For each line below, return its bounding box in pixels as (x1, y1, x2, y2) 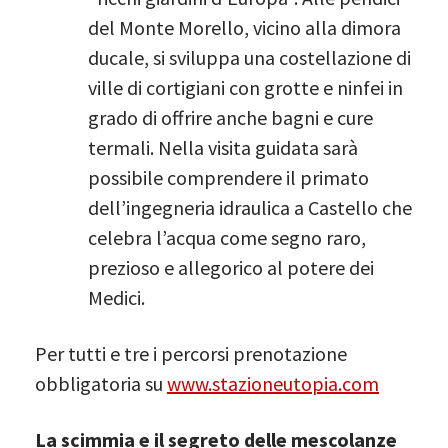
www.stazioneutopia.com (167, 370, 379, 396)
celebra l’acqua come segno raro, (88, 224, 366, 250)
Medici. (88, 284, 145, 310)
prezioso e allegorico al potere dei (88, 254, 374, 280)
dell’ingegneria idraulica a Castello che (88, 194, 412, 220)
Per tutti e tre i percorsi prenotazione (35, 340, 347, 366)
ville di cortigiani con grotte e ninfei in (88, 74, 403, 100)
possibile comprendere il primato (88, 164, 369, 190)
